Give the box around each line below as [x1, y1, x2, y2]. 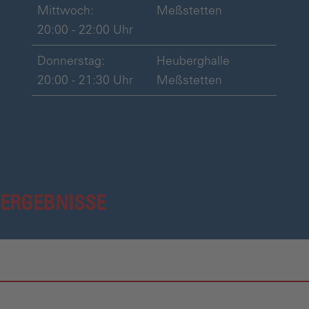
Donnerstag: [37, 53, 105, 68]
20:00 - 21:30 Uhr [37, 72, 133, 87]
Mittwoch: [37, 3, 94, 17]
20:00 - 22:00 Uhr [37, 22, 133, 37]
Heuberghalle [156, 53, 230, 68]
